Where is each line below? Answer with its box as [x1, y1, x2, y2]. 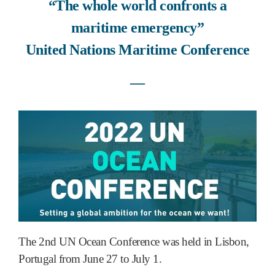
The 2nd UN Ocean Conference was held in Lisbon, [18, 234, 249, 248]
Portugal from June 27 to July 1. [18, 252, 161, 265]
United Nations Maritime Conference [25, 42, 250, 58]
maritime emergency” [71, 20, 204, 36]
